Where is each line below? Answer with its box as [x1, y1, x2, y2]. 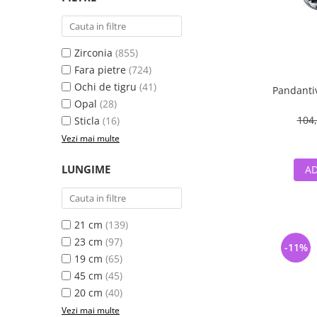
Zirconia [74, 46, 113, 59]
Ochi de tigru [74, 80, 137, 93]
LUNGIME [62, 162, 110, 176]
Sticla [74, 114, 100, 127]
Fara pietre [74, 63, 126, 76]
